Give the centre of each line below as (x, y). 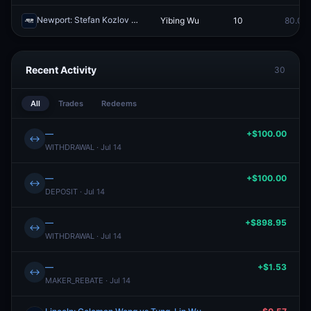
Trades (71, 103)
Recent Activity (61, 70)
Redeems (119, 103)
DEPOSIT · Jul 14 (75, 192)
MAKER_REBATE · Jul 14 (88, 280)
